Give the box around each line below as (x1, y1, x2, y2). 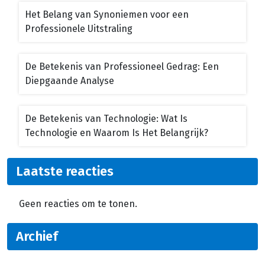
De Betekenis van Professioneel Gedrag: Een (25, 60, 219, 72)
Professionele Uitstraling (25, 22, 132, 34)
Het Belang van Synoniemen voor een (25, 8, 189, 20)
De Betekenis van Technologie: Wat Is (25, 112, 188, 124)
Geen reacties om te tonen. (19, 198, 137, 209)
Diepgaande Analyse (25, 75, 114, 86)
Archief (16, 228, 58, 244)
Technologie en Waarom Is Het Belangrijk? (25, 127, 208, 138)
